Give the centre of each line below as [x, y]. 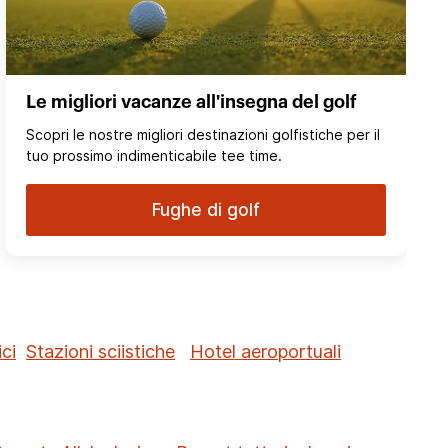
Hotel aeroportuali [265, 352]
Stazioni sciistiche [100, 352]
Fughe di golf [206, 210]
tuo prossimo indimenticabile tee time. [154, 156]
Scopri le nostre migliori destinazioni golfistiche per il [203, 135]
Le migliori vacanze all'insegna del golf [191, 102]
